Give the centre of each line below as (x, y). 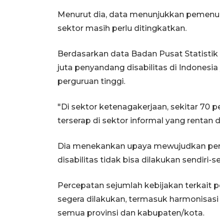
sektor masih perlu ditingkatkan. (122, 28)
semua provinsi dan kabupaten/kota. (131, 213)
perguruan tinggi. (91, 81)
